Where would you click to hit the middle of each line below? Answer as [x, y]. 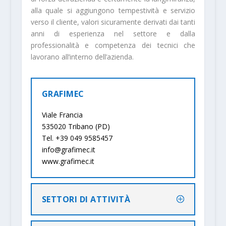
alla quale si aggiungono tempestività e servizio [113, 11]
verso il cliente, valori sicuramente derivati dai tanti [113, 22]
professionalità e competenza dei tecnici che [113, 45]
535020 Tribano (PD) [76, 127]
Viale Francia [62, 115]
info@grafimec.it [68, 150]
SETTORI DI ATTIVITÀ [86, 200]
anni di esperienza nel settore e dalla [113, 34]
